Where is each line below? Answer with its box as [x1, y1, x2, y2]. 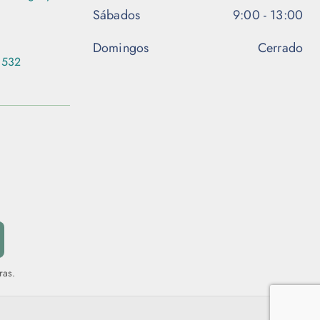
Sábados [93, 6, 141, 25]
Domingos [93, 39, 149, 58]
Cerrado [257, 39, 303, 58]
